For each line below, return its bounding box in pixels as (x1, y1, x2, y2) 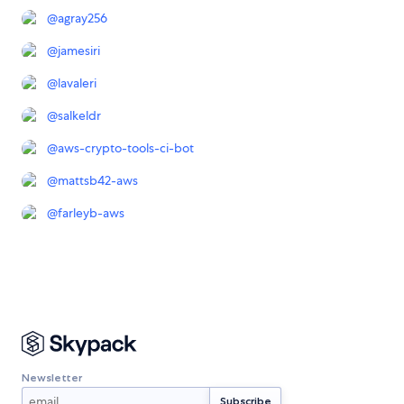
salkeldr (58, 107, 101, 124)
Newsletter (22, 370, 82, 384)
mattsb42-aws (58, 172, 138, 189)
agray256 (58, 10, 107, 27)
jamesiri (58, 42, 100, 60)
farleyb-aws (58, 205, 124, 222)
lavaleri (58, 75, 96, 92)
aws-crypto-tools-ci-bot (58, 140, 194, 157)
